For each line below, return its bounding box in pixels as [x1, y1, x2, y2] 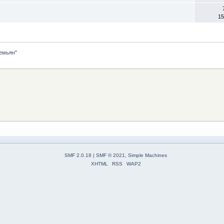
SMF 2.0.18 [64, 152, 91, 158]
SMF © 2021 [96, 152, 125, 158]
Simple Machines [128, 152, 167, 158]
